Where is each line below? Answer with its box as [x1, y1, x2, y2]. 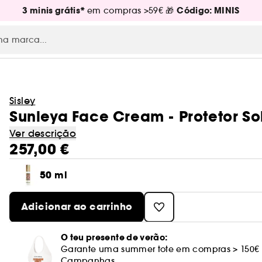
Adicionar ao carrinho [21, 200, 133, 213]
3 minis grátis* [22, 5, 87, 16]
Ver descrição [9, 127, 77, 139]
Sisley [9, 95, 36, 106]
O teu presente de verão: [61, 232, 168, 243]
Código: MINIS [177, 5, 240, 16]
